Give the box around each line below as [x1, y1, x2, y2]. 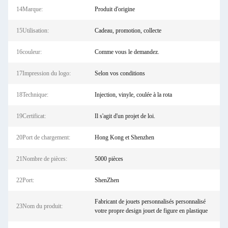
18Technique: [16, 91, 48, 98]
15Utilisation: [16, 27, 49, 34]
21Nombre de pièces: [16, 155, 67, 162]
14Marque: [16, 6, 43, 13]
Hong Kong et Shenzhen [94, 134, 154, 141]
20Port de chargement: [16, 134, 70, 141]
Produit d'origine [94, 6, 135, 13]
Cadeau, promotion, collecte [94, 27, 161, 34]
